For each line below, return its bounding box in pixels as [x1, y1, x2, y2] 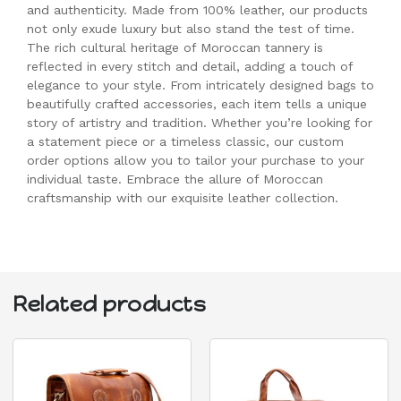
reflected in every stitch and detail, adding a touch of [27, 58, 353, 73]
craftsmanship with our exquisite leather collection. [27, 190, 338, 205]
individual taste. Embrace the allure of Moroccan [27, 171, 323, 186]
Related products [13, 291, 206, 318]
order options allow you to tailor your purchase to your [27, 152, 364, 167]
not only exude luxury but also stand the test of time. [27, 21, 354, 36]
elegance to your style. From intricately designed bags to [27, 77, 374, 92]
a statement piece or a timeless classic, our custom [27, 133, 344, 149]
